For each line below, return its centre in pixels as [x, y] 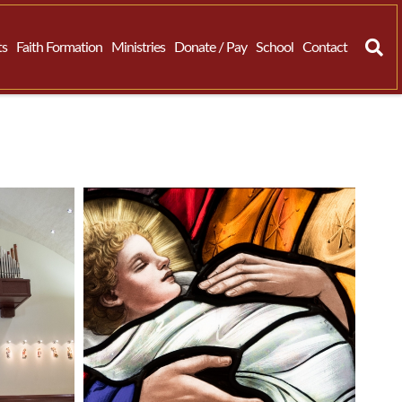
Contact [325, 47]
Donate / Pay [210, 47]
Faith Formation [59, 47]
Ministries [138, 47]
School [275, 47]
